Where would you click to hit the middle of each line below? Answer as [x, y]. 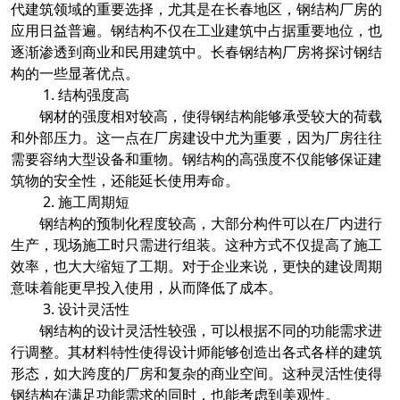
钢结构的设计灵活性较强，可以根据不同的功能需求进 [211, 330]
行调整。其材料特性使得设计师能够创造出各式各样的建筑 [196, 352]
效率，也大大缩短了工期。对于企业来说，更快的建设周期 [196, 266]
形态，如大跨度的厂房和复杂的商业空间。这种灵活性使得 [196, 373]
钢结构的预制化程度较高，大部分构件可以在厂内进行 [211, 223]
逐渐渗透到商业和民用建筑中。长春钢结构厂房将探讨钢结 [196, 52]
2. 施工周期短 [84, 202]
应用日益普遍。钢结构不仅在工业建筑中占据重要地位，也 [196, 30]
